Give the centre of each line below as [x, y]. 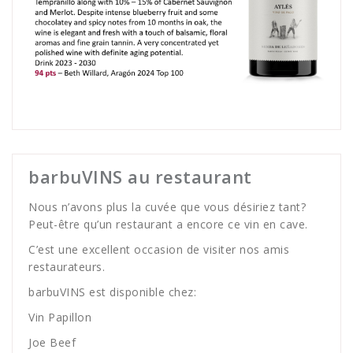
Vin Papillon [60, 317]
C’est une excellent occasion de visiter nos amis [159, 249]
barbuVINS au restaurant [140, 176]
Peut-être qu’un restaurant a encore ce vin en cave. [168, 224]
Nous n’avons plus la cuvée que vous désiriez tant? [167, 206]
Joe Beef [52, 342]
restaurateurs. [67, 266]
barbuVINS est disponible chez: [112, 292]
